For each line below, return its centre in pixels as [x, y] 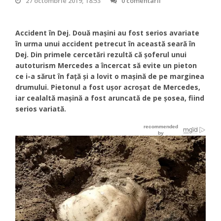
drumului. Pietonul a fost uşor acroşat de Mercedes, [108, 87]
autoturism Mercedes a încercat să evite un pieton [106, 65]
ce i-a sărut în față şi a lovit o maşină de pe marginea [110, 76]
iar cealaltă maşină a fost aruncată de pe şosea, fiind [110, 98]
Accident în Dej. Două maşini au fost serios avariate [108, 33]
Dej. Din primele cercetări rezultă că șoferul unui [101, 54]
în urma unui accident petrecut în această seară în [106, 43]
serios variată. [41, 109]
